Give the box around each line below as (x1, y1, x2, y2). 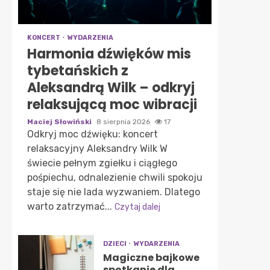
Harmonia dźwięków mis (27, 45, 191, 63)
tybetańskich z (27, 61, 128, 80)
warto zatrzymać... (27, 201, 115, 212)
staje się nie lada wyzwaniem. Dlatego (27, 186, 200, 198)
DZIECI (102, 240, 128, 248)
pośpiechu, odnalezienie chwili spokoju (27, 172, 202, 183)
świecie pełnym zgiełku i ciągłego (27, 157, 177, 169)
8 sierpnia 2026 (96, 118, 152, 126)
